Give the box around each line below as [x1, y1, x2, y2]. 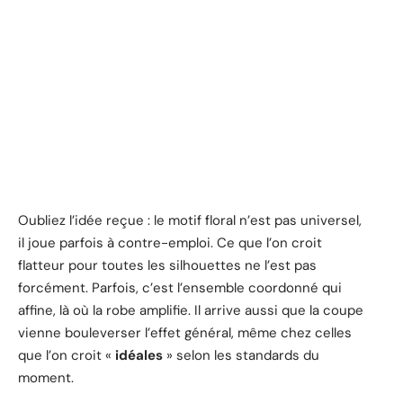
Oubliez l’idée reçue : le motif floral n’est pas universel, [18, 210, 362, 229]
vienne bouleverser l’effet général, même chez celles [18, 323, 352, 342]
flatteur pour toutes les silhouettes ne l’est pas [18, 255, 317, 274]
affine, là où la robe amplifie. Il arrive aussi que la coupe [18, 300, 363, 319]
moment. [18, 368, 74, 387]
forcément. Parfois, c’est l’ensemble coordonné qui [18, 278, 342, 297]
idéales [115, 345, 163, 364]
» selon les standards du [163, 345, 319, 364]
